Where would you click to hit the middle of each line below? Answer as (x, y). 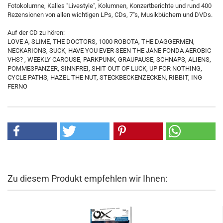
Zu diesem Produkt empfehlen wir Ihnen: (87, 178)
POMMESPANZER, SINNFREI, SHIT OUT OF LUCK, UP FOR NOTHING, (105, 68)
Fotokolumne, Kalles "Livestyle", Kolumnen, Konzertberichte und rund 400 (110, 6)
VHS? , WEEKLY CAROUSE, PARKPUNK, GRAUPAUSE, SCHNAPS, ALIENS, (109, 59)
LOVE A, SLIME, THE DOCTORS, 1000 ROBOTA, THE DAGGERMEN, (101, 42)
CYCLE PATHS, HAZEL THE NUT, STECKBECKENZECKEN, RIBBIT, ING (105, 77)
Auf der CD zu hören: (36, 33)
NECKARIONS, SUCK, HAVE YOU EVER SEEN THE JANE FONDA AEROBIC (109, 51)
